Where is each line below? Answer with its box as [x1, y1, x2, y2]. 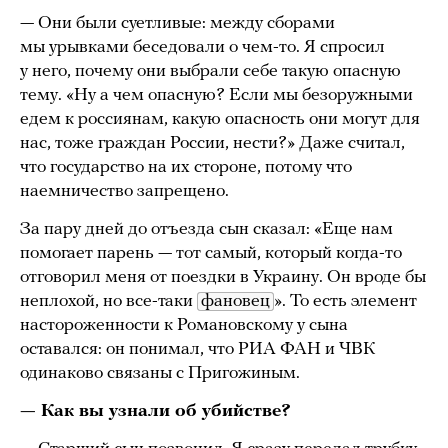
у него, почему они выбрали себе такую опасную [20, 62, 401, 82]
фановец [201, 292, 270, 312]
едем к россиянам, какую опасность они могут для [20, 110, 420, 130]
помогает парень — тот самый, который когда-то [20, 244, 402, 264]
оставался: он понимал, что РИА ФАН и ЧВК [20, 340, 375, 360]
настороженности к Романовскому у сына [20, 316, 348, 336]
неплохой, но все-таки [20, 292, 197, 312]
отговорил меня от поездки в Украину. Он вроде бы [20, 268, 426, 288]
